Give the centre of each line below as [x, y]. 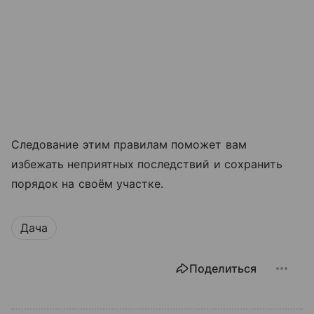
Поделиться [223, 269]
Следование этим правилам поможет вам [129, 145]
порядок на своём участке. [88, 184]
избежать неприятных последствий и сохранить [147, 164]
